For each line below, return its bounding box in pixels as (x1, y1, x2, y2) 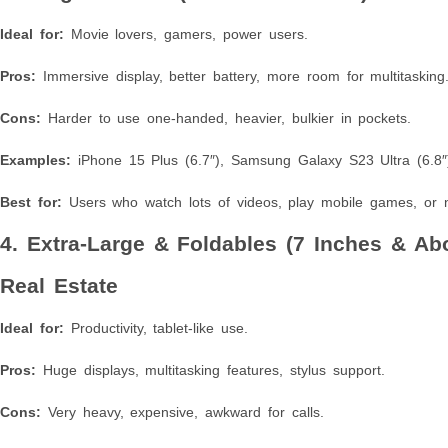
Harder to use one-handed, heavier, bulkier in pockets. (41, 109, 412, 126)
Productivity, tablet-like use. (63, 319, 249, 336)
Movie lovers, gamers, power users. (63, 25, 308, 42)
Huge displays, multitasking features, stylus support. (36, 361, 385, 378)
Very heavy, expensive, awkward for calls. (41, 403, 324, 420)
